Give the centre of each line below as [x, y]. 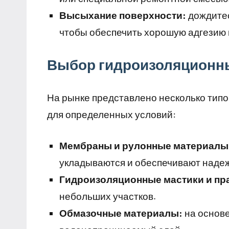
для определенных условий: [111, 114]
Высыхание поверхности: [123, 15]
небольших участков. [108, 196]
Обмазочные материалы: [121, 213]
